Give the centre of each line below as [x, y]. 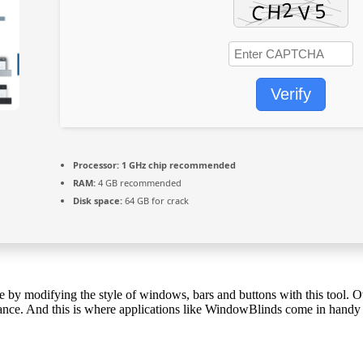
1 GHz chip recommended [177, 165]
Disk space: [98, 201]
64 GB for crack [156, 201]
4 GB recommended [139, 183]
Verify [291, 94]
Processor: [96, 165]
